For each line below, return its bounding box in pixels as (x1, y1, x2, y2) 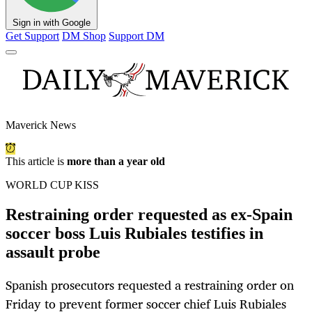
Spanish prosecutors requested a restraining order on (6, 274, 294, 296)
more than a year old (67, 155, 165, 168)
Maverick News (6, 119, 76, 132)
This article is (6, 155, 67, 168)
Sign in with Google (13, 17, 91, 29)
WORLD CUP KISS (6, 179, 99, 192)
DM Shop (62, 30, 106, 42)
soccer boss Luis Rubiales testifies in (6, 224, 263, 243)
